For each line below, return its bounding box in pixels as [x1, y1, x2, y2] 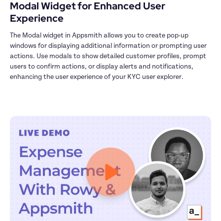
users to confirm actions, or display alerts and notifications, [10, 63, 193, 70]
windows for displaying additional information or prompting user [10, 42, 207, 49]
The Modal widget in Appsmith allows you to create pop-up [10, 32, 188, 39]
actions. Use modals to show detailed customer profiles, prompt [10, 52, 206, 60]
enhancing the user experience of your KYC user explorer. [10, 73, 184, 80]
